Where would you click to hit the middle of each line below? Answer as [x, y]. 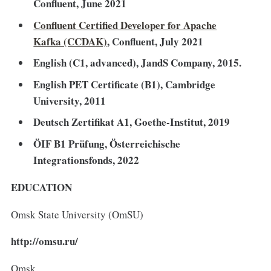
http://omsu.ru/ [44, 241]
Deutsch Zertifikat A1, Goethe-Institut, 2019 [132, 122]
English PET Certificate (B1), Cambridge [125, 84]
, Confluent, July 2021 [155, 41]
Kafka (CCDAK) [70, 41]
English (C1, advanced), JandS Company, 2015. [138, 63]
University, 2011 [70, 100]
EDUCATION [41, 187]
